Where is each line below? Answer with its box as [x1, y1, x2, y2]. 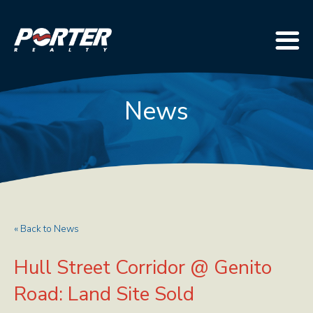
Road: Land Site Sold [14, 281, 194, 307]
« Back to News [14, 222, 79, 235]
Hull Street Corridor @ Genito [14, 254, 272, 281]
